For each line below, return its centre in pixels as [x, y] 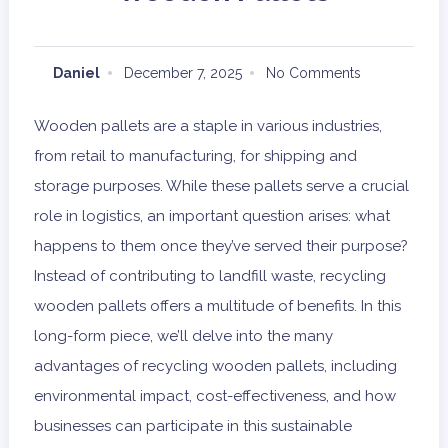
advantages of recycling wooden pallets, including [215, 366]
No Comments [313, 72]
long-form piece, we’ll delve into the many [183, 336]
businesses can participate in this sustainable [192, 426]
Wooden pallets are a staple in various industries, [207, 126]
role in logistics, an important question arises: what [211, 216]
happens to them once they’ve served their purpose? [220, 246]
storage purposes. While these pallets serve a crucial [221, 186]
